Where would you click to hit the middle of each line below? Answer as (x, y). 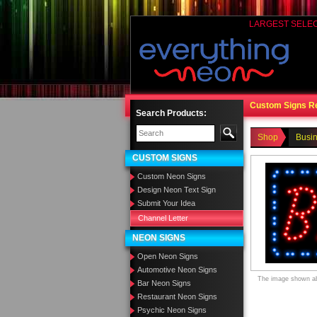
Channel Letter (163, 218)
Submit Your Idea (166, 203)
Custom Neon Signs (172, 176)
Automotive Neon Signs (177, 270)
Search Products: (171, 113)
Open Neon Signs (168, 256)
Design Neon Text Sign (177, 190)
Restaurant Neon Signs (177, 296)
